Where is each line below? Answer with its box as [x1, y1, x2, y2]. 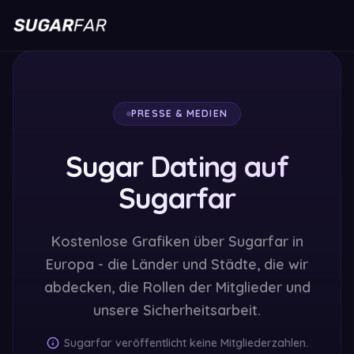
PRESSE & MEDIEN [131, 107, 228, 119]
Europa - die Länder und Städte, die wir [46, 255, 308, 273]
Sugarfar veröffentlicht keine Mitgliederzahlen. [63, 336, 308, 350]
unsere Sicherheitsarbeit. [93, 301, 261, 319]
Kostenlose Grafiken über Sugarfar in [51, 232, 303, 250]
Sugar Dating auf [65, 149, 289, 184]
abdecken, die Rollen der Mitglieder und [43, 278, 311, 296]
